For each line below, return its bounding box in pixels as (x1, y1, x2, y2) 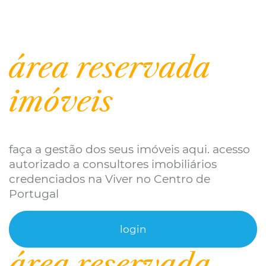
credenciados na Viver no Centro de (9, 172, 210, 186)
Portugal (9, 187, 59, 201)
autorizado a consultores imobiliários (9, 157, 217, 172)
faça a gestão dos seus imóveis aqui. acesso (9, 142, 250, 157)
